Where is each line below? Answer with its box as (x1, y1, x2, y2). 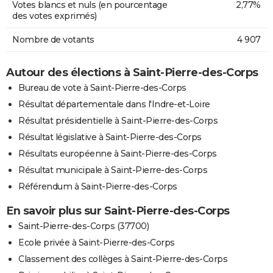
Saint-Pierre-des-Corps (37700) (18, 220, 149, 232)
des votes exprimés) (12, 10, 97, 21)
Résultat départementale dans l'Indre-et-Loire (18, 98, 210, 110)
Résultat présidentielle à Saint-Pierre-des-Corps (18, 115, 218, 126)
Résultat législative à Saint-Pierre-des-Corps (18, 131, 202, 143)
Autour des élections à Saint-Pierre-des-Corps (6, 65, 258, 79)
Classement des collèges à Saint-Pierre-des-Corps (18, 253, 227, 264)
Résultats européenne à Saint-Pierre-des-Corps (18, 147, 217, 159)
